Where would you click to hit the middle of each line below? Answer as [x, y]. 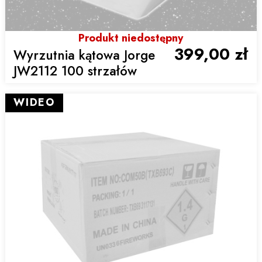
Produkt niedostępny [131, 38]
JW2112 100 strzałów [75, 70]
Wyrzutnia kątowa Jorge [84, 55]
